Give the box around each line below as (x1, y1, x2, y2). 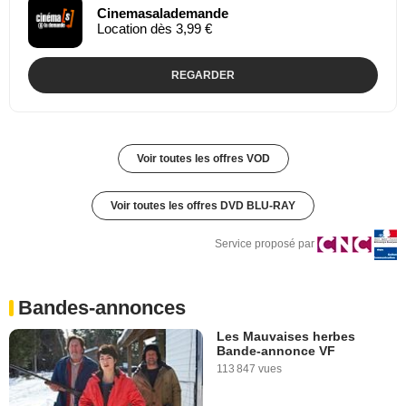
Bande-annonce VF (217, 343, 335, 358)
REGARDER (171, 68, 235, 82)
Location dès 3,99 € (97, 20, 212, 36)
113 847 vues (217, 362, 282, 375)
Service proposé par (215, 237, 314, 250)
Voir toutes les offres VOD (136, 151, 270, 165)
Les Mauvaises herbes (217, 328, 355, 343)
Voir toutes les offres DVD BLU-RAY (111, 198, 295, 212)
